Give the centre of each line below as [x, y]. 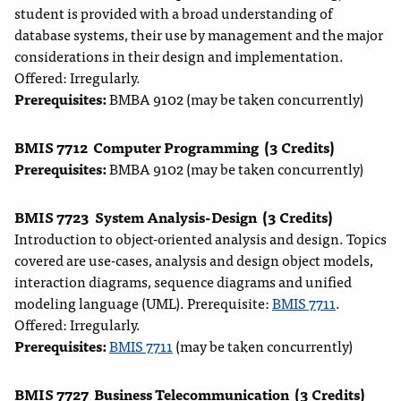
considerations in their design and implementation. [179, 56]
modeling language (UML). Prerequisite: [143, 303]
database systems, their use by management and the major [199, 34]
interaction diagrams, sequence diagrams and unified [183, 282]
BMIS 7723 [52, 217]
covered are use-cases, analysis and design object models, [194, 260]
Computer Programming [176, 147]
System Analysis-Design [176, 217]
